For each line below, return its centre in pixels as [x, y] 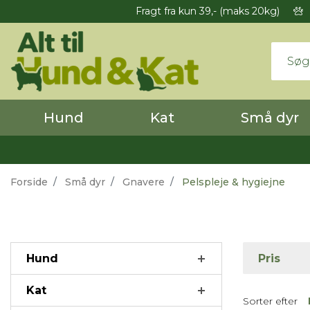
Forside [29, 182]
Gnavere [144, 182]
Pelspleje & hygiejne [232, 182]
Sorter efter [270, 301]
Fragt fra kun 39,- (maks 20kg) [204, 11]
